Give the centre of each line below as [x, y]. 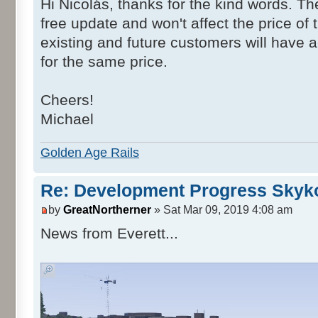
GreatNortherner [107, 210]
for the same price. [104, 62]
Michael [67, 120]
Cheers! [67, 100]
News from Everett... [109, 234]
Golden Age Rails [90, 152]
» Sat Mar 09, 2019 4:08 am [222, 210]
